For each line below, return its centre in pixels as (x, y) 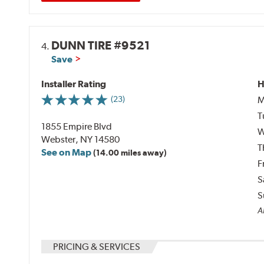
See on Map (67, 152)
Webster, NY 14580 (81, 139)
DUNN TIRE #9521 (101, 45)
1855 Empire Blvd (77, 126)
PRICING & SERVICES (97, 246)
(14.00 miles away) (130, 152)
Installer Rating (74, 84)
